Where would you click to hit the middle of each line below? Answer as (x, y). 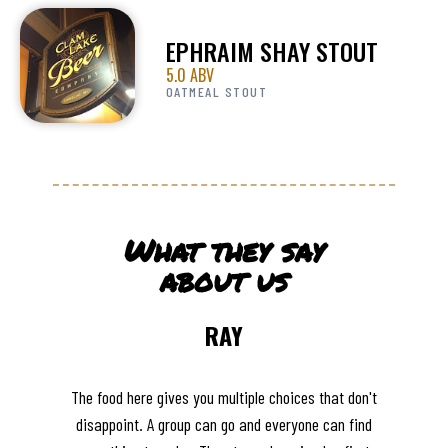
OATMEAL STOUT (216, 92)
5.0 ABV (189, 75)
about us (224, 281)
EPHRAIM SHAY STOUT (271, 51)
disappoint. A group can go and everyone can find (224, 424)
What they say (224, 251)
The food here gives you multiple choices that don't (224, 397)
